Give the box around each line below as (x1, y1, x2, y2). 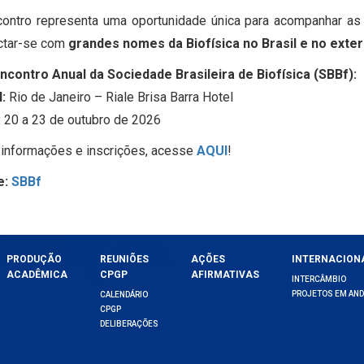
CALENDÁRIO (99, 289, 148, 299)
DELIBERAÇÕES (99, 318, 158, 328)
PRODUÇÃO (6, 253, 62, 265)
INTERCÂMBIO (291, 274, 346, 284)
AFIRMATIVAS (190, 268, 259, 280)
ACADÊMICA (6, 268, 67, 280)
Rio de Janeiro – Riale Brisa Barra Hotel (5, 89, 233, 106)
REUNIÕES (99, 253, 149, 265)
